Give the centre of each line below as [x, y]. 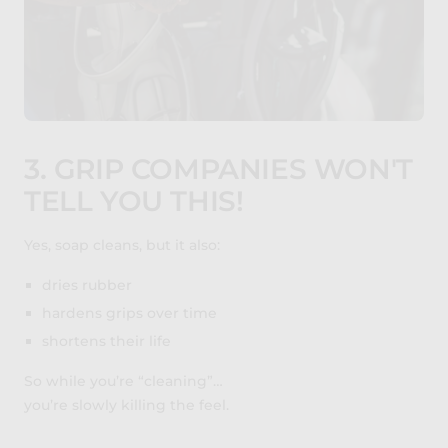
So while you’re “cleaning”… [123, 381]
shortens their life [106, 341]
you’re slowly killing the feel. [126, 405]
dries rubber [86, 285]
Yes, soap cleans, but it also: [122, 245]
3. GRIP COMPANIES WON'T [218, 169]
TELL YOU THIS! [134, 201]
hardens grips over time [129, 313]
